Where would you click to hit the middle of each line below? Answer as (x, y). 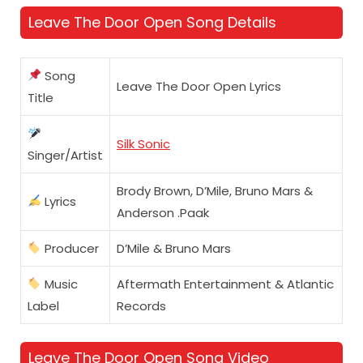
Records (141, 305)
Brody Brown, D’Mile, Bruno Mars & (215, 190)
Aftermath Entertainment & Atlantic (225, 284)
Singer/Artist (65, 155)
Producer (70, 248)
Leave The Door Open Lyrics (199, 86)
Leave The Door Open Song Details (152, 22)
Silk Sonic (143, 143)
